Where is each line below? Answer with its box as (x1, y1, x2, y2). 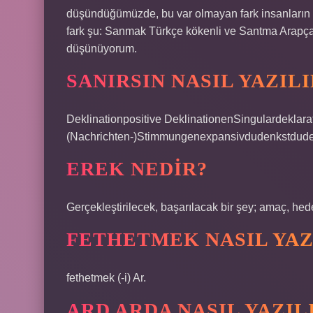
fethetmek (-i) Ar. (66, 272, 146, 284)
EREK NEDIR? (66, 158, 208, 180)
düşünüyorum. (66, 43, 137, 54)
